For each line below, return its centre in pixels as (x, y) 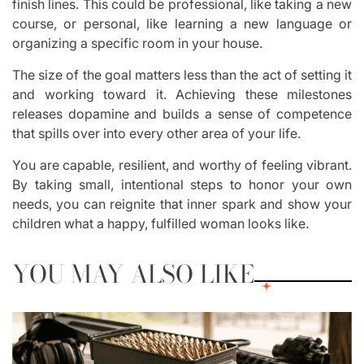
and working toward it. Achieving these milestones (182, 95)
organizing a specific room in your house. (137, 43)
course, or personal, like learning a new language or (182, 24)
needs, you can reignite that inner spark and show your (182, 204)
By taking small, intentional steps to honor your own (182, 185)
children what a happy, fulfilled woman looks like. (160, 224)
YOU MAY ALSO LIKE (133, 274)
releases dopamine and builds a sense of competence (182, 114)
